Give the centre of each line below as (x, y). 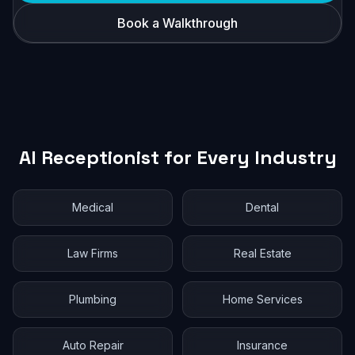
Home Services (262, 299)
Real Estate (262, 253)
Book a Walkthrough (177, 23)
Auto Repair (93, 345)
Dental (262, 207)
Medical (93, 207)
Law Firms (93, 253)
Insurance (262, 345)
